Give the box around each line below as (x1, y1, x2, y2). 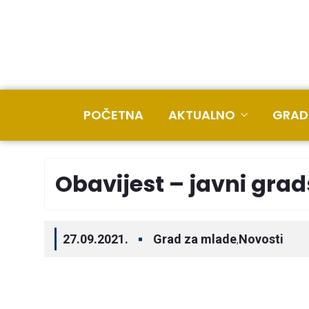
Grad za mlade (153, 232, 237, 246)
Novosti (239, 232, 283, 246)
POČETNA (83, 106, 143, 123)
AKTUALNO (168, 106, 235, 123)
